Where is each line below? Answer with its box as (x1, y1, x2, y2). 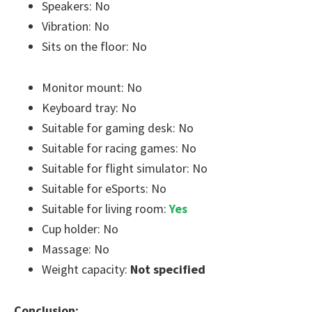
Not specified (130, 261, 205, 277)
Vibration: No (42, 18, 109, 34)
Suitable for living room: (42, 201, 169, 217)
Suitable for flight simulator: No (42, 160, 208, 176)
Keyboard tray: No (42, 100, 136, 116)
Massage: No (42, 241, 109, 257)
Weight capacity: (42, 261, 130, 277)
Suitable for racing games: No (42, 140, 196, 156)
